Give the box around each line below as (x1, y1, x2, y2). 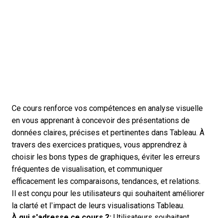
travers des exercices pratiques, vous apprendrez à (12, 141, 187, 149)
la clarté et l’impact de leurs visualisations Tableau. (12, 201, 184, 210)
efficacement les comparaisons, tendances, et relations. (12, 177, 200, 186)
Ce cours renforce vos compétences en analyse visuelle (12, 104, 203, 113)
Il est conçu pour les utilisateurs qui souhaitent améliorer (12, 189, 204, 198)
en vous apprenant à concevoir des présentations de (12, 116, 190, 125)
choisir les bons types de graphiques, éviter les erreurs (12, 153, 200, 162)
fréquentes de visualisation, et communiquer (12, 165, 163, 174)
